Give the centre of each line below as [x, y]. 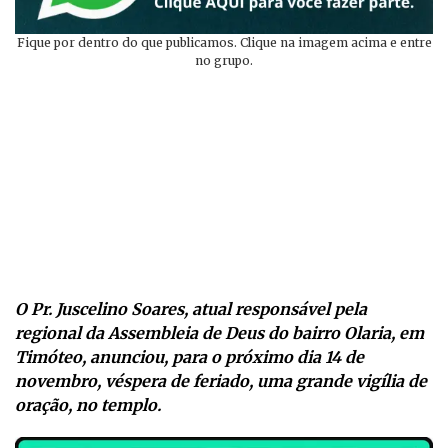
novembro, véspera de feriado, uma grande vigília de [221, 380]
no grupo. [224, 61]
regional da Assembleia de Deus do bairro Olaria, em [219, 332]
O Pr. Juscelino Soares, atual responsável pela [191, 308]
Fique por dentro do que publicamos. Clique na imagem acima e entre [224, 43]
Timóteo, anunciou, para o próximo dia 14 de [189, 356]
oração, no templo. [88, 404]
